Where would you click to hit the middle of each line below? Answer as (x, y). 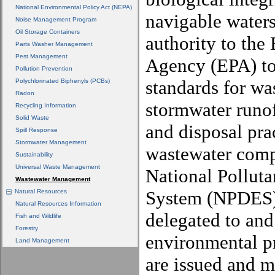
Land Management (42, 240)
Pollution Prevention (44, 68)
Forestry (27, 228)
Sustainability (34, 154)
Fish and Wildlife (38, 216)
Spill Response (37, 130)
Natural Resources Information (58, 203)
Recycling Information (46, 105)
